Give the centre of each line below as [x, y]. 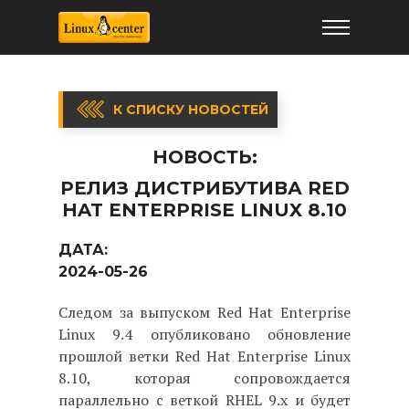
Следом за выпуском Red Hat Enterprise [204, 312]
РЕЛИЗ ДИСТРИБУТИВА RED [204, 188]
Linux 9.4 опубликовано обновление [204, 334]
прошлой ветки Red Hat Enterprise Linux [204, 356]
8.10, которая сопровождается [204, 378]
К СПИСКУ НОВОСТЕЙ [191, 110]
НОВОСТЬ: [204, 157]
